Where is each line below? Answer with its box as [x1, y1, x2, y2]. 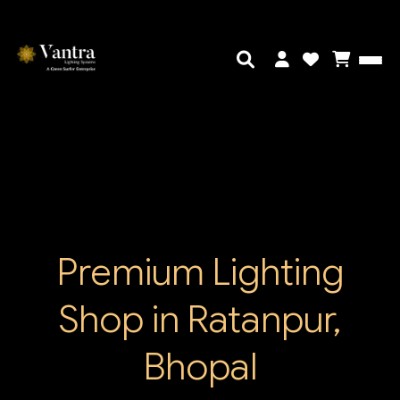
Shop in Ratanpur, [59, 296, 341, 344]
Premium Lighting [56, 248, 344, 296]
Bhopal [143, 343, 257, 391]
